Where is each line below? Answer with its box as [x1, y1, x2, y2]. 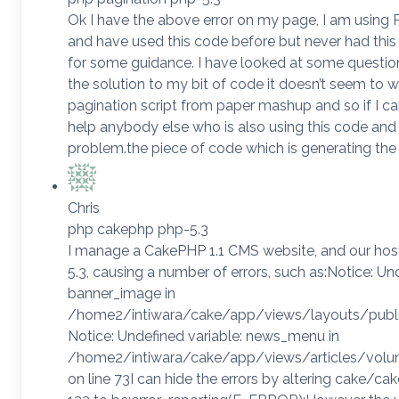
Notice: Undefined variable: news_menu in [68, 327, 339, 345]
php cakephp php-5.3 [68, 220, 208, 238]
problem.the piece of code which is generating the [68, 139, 396, 157]
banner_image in [68, 284, 175, 302]
